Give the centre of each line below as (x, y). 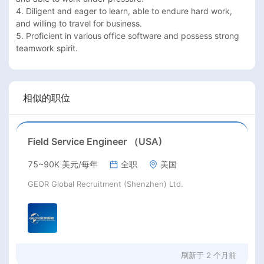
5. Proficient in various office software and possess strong (128, 36)
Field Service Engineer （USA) (95, 142)
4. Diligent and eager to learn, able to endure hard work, (124, 11)
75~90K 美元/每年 (63, 164)
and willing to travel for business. (81, 24)
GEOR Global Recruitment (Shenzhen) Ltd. (105, 184)
